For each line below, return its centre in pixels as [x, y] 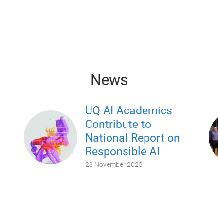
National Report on [132, 138]
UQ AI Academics [128, 110]
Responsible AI [122, 151]
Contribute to [118, 124]
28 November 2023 [114, 164]
